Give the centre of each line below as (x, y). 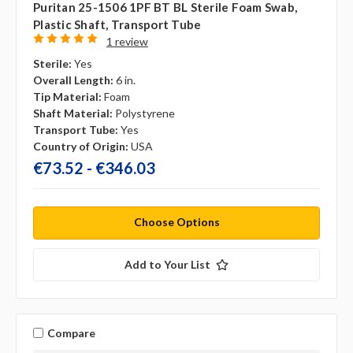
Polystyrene (145, 113)
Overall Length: (73, 80)
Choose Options (176, 222)
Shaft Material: (73, 113)
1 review (127, 42)
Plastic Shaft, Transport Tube (117, 25)
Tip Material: (67, 97)
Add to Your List (167, 265)
